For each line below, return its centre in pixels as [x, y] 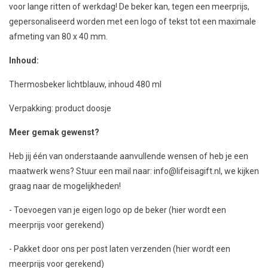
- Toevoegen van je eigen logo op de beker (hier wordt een [118, 210]
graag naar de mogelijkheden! [65, 186]
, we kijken [240, 171]
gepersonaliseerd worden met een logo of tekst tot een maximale [133, 22]
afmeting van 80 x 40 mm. [59, 36]
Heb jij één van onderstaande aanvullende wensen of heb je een [129, 156]
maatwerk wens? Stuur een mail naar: [81, 171]
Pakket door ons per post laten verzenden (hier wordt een [122, 249]
